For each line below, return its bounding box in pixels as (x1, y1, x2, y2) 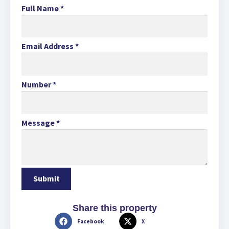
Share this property (72, 203, 157, 214)
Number (21, 79, 51, 90)
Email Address (21, 41, 74, 52)
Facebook (77, 218, 104, 225)
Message (21, 117, 55, 128)
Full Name (21, 3, 59, 13)
